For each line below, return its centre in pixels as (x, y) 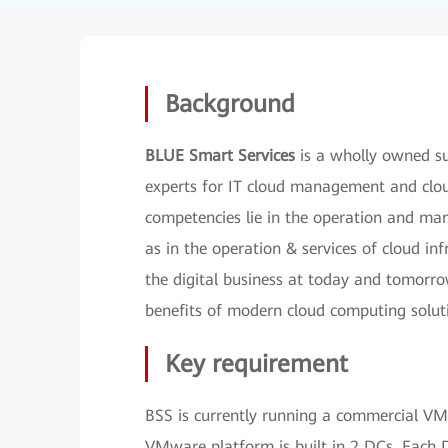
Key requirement (256, 364)
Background (230, 104)
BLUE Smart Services (220, 155)
